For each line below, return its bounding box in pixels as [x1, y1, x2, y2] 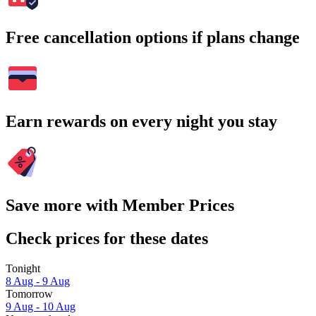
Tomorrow [6, 287, 53, 300]
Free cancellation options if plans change [6, 28, 300, 47]
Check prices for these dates [6, 229, 208, 248]
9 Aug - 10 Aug [6, 300, 75, 312]
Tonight [6, 262, 40, 274]
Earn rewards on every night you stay [6, 111, 277, 130]
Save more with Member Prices [6, 195, 234, 214]
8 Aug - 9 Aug [6, 274, 70, 287]
